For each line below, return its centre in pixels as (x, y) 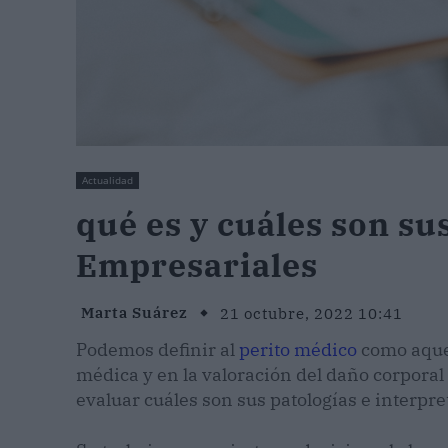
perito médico (298, 349)
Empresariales (197, 264)
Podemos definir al (157, 349)
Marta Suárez (134, 313)
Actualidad (107, 179)
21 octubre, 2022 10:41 (311, 313)
